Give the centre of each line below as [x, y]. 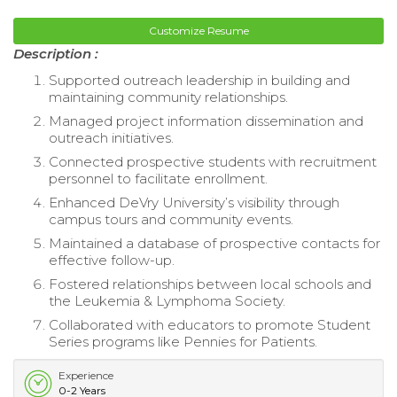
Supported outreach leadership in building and [199, 81]
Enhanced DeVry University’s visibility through [194, 203]
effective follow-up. [112, 261]
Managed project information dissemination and [206, 121]
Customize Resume [198, 31]
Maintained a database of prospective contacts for [214, 244]
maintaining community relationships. [168, 97]
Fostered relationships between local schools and [210, 284]
